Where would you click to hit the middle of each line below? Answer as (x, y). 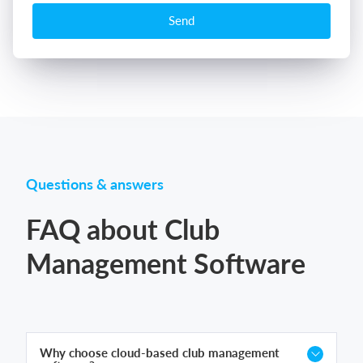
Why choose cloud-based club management (160, 352)
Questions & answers (95, 184)
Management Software (166, 263)
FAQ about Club (123, 228)
